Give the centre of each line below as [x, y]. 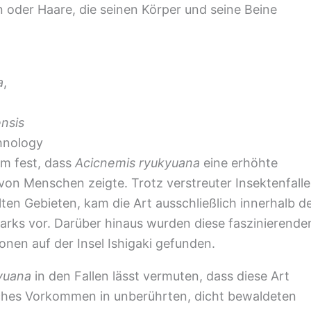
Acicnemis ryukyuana [137, 163]
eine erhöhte [239, 163]
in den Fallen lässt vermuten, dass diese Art [160, 276]
